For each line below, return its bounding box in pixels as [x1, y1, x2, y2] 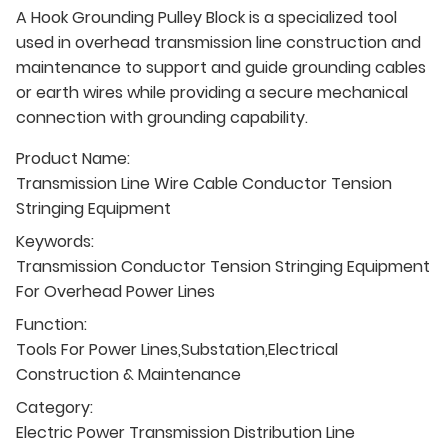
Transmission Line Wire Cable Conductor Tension [16, 171, 392, 195]
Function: [16, 312, 87, 336]
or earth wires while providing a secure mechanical [16, 80, 408, 104]
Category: [16, 395, 93, 419]
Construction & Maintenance [16, 362, 241, 386]
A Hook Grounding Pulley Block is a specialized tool [16, 5, 397, 29]
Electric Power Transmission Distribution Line [16, 420, 355, 444]
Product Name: [16, 146, 130, 170]
